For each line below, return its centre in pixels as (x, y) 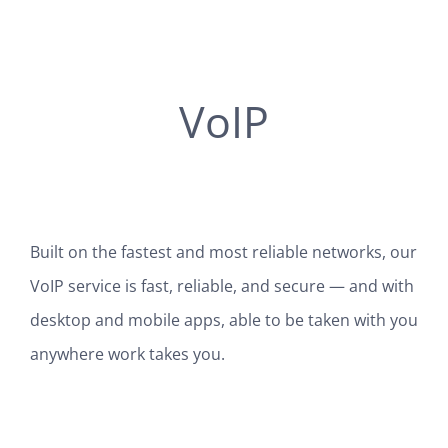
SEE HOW (224, 419)
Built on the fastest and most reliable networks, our (223, 251)
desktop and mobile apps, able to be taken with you (223, 319)
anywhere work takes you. (127, 353)
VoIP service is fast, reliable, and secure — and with (221, 285)
